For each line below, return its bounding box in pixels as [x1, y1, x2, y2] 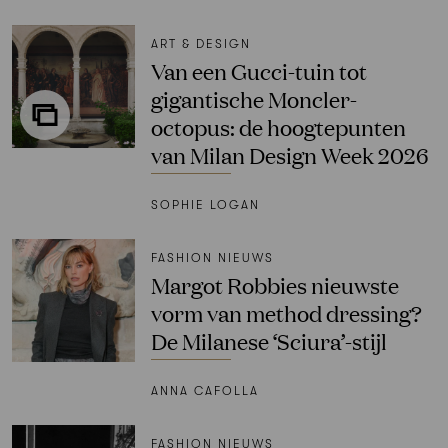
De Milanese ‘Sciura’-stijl [150, 326, 387, 356]
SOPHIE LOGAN [150, 198, 260, 213]
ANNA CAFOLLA [150, 383, 259, 398]
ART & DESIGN [150, 37, 251, 52]
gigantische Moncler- [150, 84, 357, 114]
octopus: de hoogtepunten [150, 112, 406, 142]
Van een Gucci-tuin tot [150, 56, 367, 86]
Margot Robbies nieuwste [150, 270, 399, 300]
